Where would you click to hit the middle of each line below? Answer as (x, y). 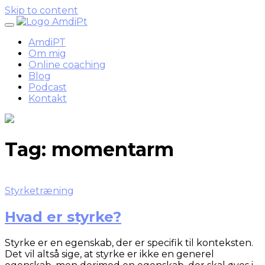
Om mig (47, 54)
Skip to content (41, 10)
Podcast (48, 87)
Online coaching (67, 65)
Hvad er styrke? (63, 216)
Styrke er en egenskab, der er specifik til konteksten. (129, 243)
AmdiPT (47, 42)
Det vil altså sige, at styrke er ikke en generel (109, 254)
